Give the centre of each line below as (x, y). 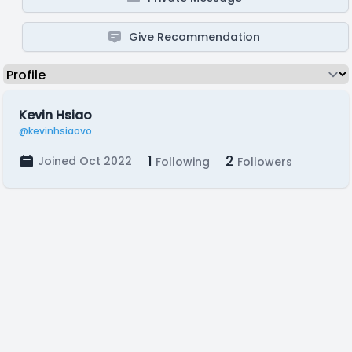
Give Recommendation (195, 37)
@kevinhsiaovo (55, 131)
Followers (263, 162)
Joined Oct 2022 (85, 161)
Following (181, 162)
